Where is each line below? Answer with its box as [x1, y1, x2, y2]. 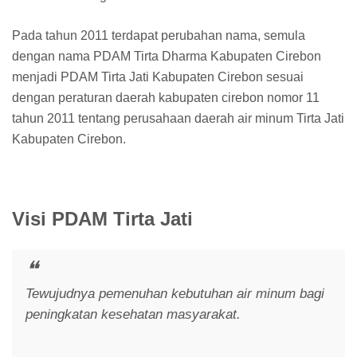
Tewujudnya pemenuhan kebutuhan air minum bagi [25, 285, 324, 301]
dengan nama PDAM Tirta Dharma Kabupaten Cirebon [12, 49, 321, 63]
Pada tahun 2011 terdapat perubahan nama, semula [12, 28, 305, 42]
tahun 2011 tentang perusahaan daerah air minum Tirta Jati [12, 111, 344, 125]
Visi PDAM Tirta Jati [12, 207, 198, 229]
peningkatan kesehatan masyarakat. [25, 306, 241, 322]
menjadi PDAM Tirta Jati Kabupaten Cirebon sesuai [12, 69, 304, 84]
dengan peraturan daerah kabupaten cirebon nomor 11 [12, 90, 320, 104]
